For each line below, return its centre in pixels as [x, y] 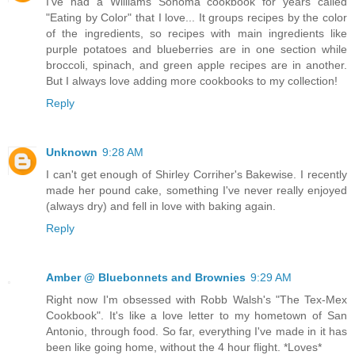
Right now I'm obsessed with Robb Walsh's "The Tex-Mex [197, 300]
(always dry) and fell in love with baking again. [161, 206]
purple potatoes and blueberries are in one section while [197, 50]
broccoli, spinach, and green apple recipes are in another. [197, 65]
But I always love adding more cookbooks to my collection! [192, 81]
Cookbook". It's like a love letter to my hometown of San [197, 316]
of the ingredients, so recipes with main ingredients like [197, 34]
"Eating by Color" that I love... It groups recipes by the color [197, 18]
